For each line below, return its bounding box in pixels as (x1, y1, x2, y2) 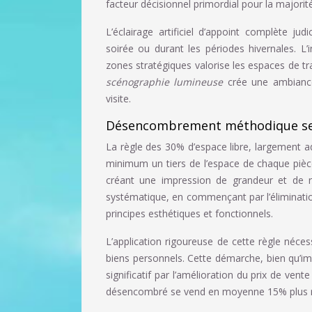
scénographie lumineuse (106, 75, 228, 88)
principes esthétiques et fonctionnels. (106, 206, 273, 220)
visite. (106, 91, 131, 105)
